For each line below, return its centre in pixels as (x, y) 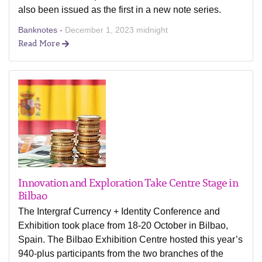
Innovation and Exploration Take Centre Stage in (128, 182)
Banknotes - (42, 30)
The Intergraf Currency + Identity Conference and (119, 211)
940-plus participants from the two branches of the (121, 254)
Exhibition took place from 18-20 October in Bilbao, (123, 225)
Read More (40, 43)
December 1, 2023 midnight (116, 30)
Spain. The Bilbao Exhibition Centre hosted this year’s (130, 239)
